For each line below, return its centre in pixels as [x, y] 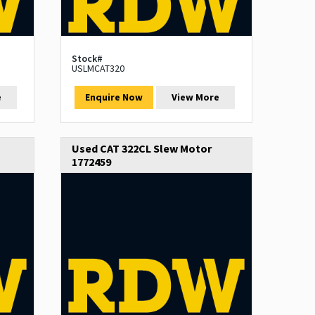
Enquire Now [114, 97]
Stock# [87, 59]
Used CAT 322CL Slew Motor [141, 149]
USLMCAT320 [98, 69]
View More [196, 97]
